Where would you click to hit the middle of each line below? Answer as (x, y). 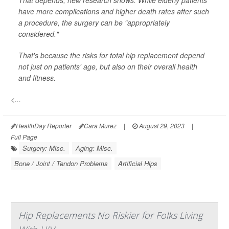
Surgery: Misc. (44, 148)
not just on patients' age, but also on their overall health (108, 66)
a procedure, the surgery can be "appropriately (94, 22)
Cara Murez (100, 125)
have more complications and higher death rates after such (114, 11)
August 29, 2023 (161, 125)
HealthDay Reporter (44, 125)
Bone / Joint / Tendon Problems (61, 163)
